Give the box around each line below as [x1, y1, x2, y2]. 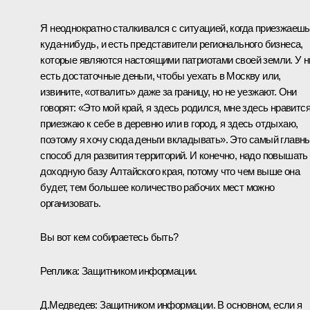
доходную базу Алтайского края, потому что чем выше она [40, 165, 300, 177]
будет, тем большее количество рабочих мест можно [40, 181, 275, 193]
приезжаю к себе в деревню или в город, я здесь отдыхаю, [40, 117, 298, 129]
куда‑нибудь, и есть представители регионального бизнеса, [40, 37, 303, 50]
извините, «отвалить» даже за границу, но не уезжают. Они [40, 85, 297, 98]
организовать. [40, 197, 101, 209]
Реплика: [40, 264, 80, 277]
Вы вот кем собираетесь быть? [40, 230, 179, 243]
